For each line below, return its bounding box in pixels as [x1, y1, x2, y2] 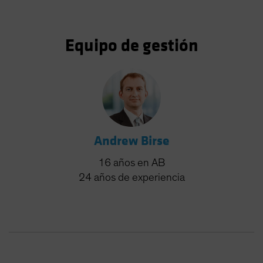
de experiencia [117, 172, 185, 183]
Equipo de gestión [65, 35, 198, 56]
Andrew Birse [93, 133, 170, 149]
